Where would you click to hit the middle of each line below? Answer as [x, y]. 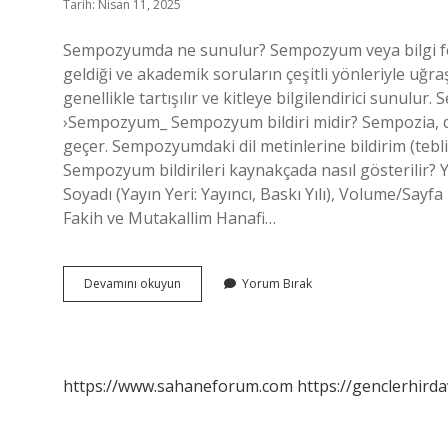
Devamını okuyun [132, 283]
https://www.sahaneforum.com [178, 386]
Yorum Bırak [277, 283]
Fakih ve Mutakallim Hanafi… [169, 218]
